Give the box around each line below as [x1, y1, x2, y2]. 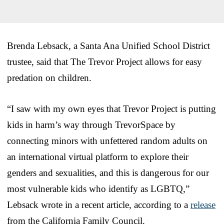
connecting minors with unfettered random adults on [7, 135, 207, 146]
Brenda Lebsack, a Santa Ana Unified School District [7, 40, 210, 51]
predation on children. [7, 72, 91, 83]
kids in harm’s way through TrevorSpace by [7, 119, 175, 130]
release [190, 199, 215, 210]
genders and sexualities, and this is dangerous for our [7, 167, 209, 178]
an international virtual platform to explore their [7, 151, 188, 162]
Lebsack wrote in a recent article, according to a [7, 199, 190, 210]
